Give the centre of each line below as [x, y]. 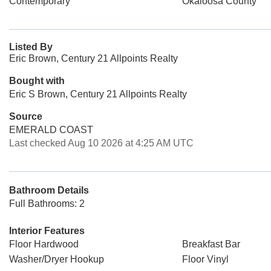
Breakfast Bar [211, 244]
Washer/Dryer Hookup [57, 259]
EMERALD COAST [51, 130]
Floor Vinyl [205, 259]
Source [26, 116]
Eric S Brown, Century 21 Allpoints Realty [98, 94]
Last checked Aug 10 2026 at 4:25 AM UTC [101, 143]
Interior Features [47, 231]
